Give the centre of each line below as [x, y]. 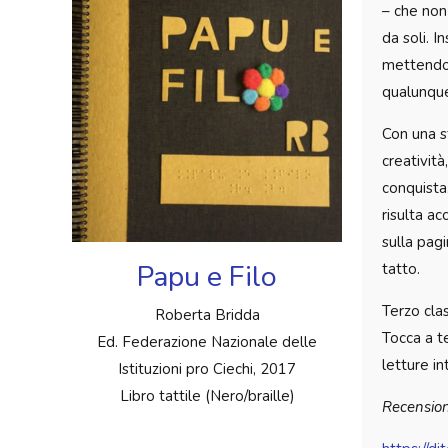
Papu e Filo [207, 276]
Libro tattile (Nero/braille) [207, 395]
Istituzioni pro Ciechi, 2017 [207, 368]
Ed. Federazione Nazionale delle [207, 341]
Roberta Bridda [207, 314]
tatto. [401, 268]
